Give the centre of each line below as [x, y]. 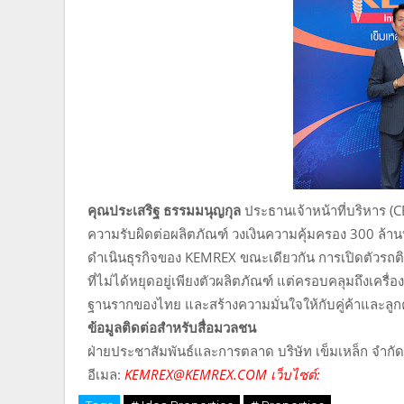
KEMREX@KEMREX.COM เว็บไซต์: [222, 374]
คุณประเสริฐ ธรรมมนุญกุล [164, 210]
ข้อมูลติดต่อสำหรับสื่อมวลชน [172, 327]
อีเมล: [106, 374]
